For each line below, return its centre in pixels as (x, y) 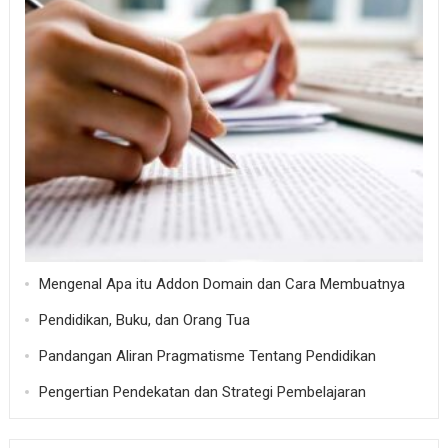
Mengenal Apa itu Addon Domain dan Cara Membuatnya (221, 284)
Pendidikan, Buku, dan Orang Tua (144, 320)
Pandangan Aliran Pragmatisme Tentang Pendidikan (207, 356)
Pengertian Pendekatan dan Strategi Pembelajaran (202, 392)
